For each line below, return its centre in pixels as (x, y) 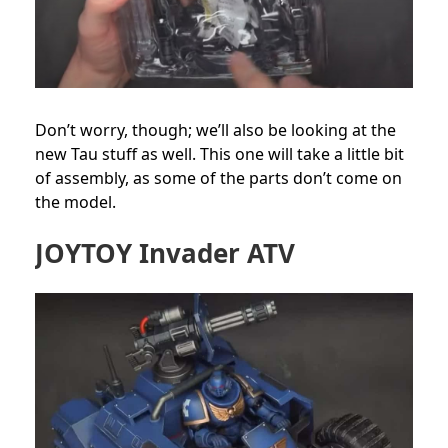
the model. (75, 202)
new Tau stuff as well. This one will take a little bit (219, 154)
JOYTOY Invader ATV (165, 253)
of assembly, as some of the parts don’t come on (218, 178)
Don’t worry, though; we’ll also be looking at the (215, 130)
